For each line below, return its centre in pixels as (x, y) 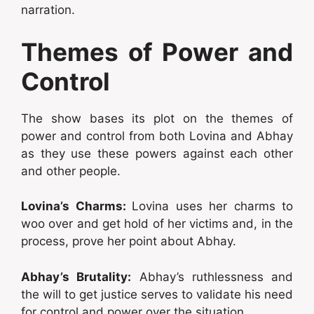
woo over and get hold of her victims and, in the (157, 224)
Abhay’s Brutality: (76, 277)
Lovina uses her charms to (212, 206)
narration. (48, 10)
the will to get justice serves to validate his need (157, 294)
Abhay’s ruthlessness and (212, 277)
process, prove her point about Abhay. (129, 241)
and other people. (71, 171)
